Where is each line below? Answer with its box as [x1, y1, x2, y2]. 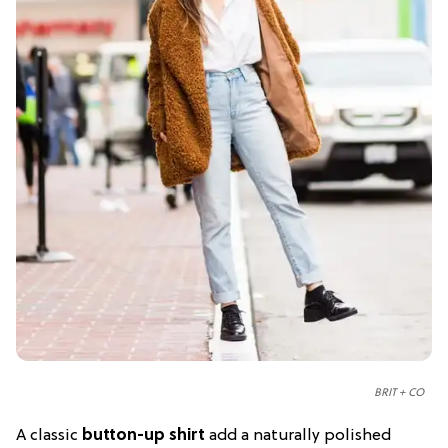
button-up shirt [78, 426, 205, 445]
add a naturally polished [205, 426, 391, 445]
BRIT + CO [374, 386, 424, 399]
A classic [16, 426, 78, 445]
